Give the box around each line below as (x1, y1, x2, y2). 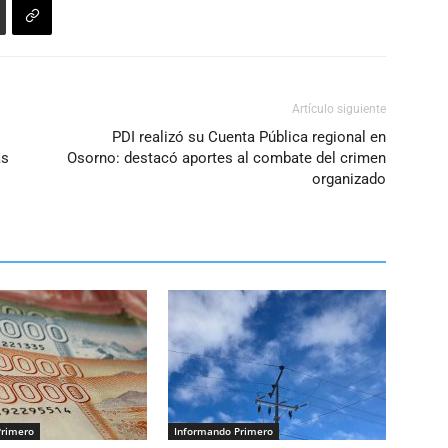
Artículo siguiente (292, 102, 386, 117)
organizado (312, 170, 386, 189)
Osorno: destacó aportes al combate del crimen (67, 149, 386, 168)
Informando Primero (174, 424, 273, 439)
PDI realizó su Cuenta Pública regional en (112, 128, 386, 147)
